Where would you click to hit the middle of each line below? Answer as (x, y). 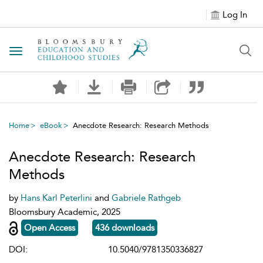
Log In (235, 15)
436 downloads (125, 227)
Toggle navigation (53, 52)
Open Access (50, 227)
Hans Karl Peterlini (58, 198)
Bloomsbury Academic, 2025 (65, 212)
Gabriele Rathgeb (146, 198)
